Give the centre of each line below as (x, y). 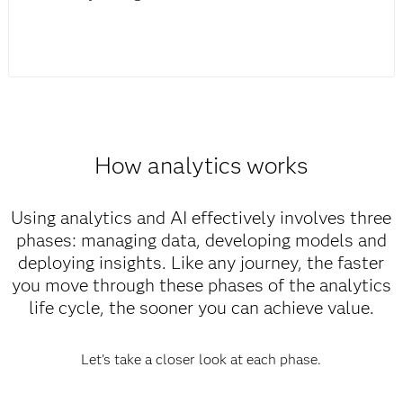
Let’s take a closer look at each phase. (201, 360)
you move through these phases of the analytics (201, 286)
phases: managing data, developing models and (201, 241)
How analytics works (201, 166)
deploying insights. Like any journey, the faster (201, 263)
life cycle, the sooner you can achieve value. (201, 308)
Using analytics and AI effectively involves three (201, 218)
